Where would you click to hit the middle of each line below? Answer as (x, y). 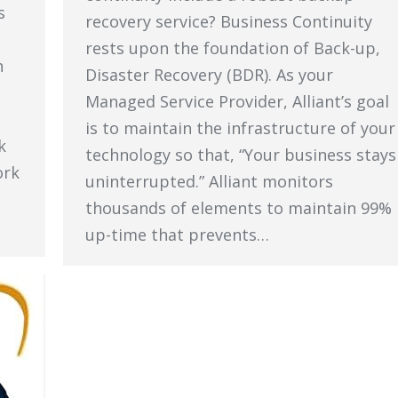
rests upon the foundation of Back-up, (233, 48)
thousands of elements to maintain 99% (239, 208)
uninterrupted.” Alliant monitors (209, 181)
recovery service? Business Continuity (229, 21)
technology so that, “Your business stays (241, 155)
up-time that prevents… (177, 235)
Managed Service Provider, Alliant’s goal (237, 101)
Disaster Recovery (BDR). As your (209, 75)
